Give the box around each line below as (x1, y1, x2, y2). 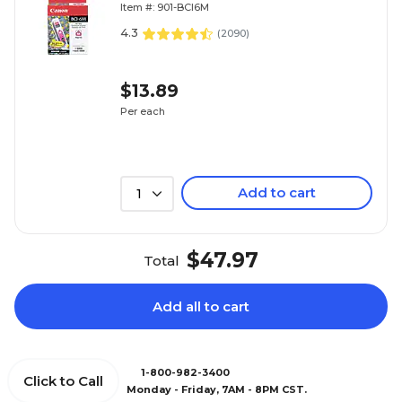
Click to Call (23, 372, 103, 390)
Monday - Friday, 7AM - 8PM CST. (127, 382, 307, 396)
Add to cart (238, 184, 316, 202)
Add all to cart (153, 298, 249, 316)
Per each (120, 104, 165, 118)
